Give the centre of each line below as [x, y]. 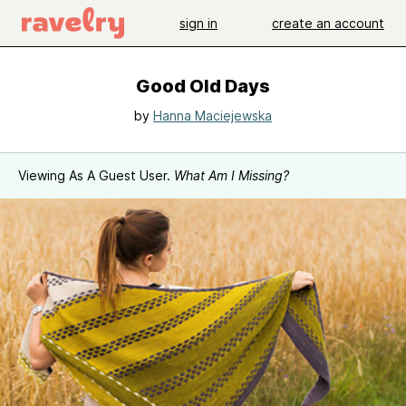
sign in [198, 23]
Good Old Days [203, 86]
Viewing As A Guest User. [96, 175]
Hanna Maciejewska [213, 116]
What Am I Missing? [232, 175]
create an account [328, 23]
